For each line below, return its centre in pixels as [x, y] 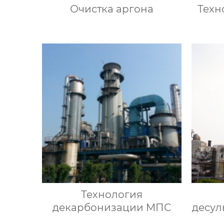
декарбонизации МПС [111, 207]
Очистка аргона [111, 9]
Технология [111, 194]
